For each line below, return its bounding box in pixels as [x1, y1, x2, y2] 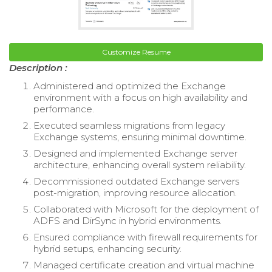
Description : [9, 61, 67, 73]
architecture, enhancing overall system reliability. [33, 158, 246, 171]
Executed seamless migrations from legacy [33, 119, 225, 131]
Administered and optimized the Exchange [33, 80, 226, 92]
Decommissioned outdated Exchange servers [33, 175, 239, 187]
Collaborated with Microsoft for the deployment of [33, 203, 259, 215]
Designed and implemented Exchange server [33, 147, 237, 159]
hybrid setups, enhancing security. [33, 242, 182, 254]
